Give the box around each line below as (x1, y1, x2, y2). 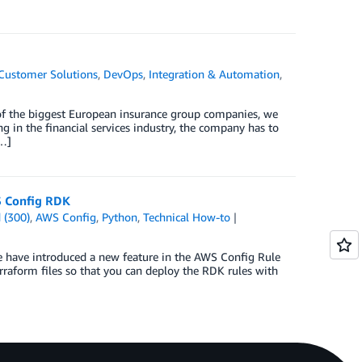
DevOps (103, 67, 144, 81)
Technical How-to (143, 210, 231, 224)
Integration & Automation (149, 67, 280, 81)
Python (102, 210, 138, 224)
